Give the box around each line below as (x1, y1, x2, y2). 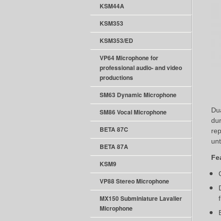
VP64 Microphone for (100, 53, 158, 62)
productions (100, 73, 133, 82)
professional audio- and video (100, 63, 182, 72)
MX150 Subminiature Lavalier (100, 194, 182, 203)
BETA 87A (100, 142, 128, 151)
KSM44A (100, 1, 124, 10)
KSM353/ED (100, 36, 133, 45)
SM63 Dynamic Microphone (100, 90, 177, 99)
